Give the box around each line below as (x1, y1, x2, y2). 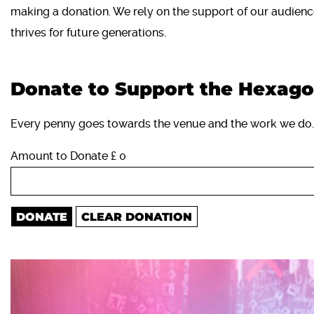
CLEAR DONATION (81, 210, 192, 224)
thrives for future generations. (11, 26, 166, 40)
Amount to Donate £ (11, 149, 116, 163)
